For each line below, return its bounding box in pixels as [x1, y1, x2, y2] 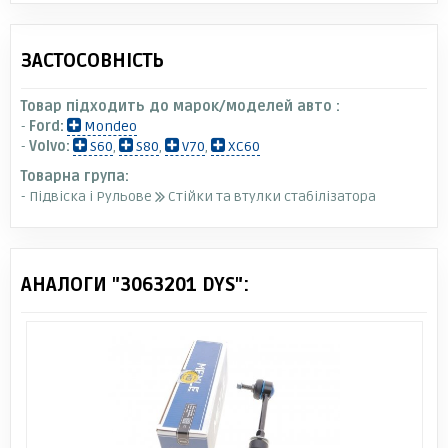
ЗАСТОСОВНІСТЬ [21, 48, 164, 73]
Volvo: [29, 137, 70, 155]
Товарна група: [21, 167, 129, 185]
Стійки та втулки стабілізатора [165, 187, 376, 205]
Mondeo [81, 117, 137, 135]
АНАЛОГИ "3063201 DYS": [21, 272, 249, 297]
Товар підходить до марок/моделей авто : [21, 97, 340, 115]
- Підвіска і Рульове [21, 187, 155, 205]
